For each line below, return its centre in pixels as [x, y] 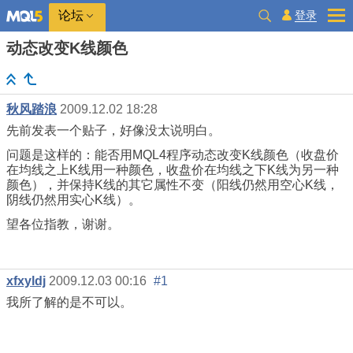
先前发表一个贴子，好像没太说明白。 [113, 131]
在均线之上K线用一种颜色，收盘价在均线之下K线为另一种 [173, 170]
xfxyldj [26, 281]
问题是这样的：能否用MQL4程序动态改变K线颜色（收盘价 [173, 155]
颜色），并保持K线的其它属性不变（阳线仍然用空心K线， [173, 185]
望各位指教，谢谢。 [63, 225]
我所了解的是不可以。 [69, 303]
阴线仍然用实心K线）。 [74, 200]
